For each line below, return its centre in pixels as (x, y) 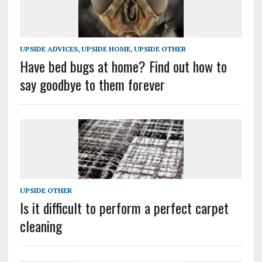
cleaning (41, 225)
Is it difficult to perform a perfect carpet (124, 207)
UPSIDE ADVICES (49, 49)
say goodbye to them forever (92, 85)
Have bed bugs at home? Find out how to (123, 66)
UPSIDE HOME (106, 49)
